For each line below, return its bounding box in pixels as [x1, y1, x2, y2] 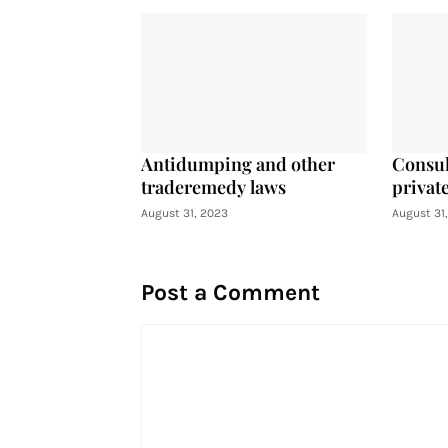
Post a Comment [140, 279, 320, 306]
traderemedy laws [140, 175, 286, 199]
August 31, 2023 [140, 206, 228, 220]
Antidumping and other [140, 152, 335, 176]
